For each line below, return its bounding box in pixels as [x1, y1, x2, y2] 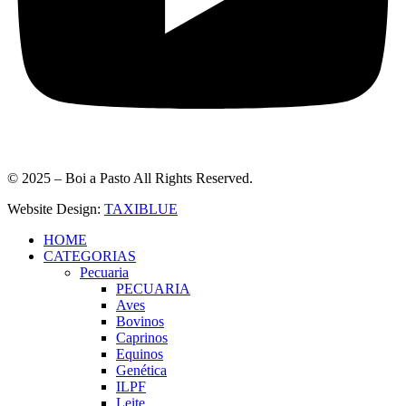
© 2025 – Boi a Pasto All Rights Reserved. [7, 169, 253, 186]
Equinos [116, 345, 163, 362]
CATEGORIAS [43, 247, 136, 264]
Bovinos [116, 313, 164, 329]
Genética [116, 362, 167, 378]
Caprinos [116, 329, 168, 345]
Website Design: [7, 200, 104, 217]
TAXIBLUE [104, 200, 178, 217]
